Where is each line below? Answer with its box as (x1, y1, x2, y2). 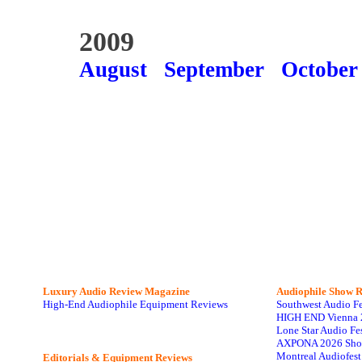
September (164, 57, 264, 82)
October (281, 57, 358, 82)
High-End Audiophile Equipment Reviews (43, 298, 228, 310)
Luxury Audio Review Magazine (43, 285, 190, 297)
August (79, 57, 147, 82)
